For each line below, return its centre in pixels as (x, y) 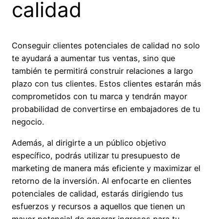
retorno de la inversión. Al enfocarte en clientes (102, 181)
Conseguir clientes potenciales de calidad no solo (106, 46)
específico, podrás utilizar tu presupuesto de (96, 155)
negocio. (28, 122)
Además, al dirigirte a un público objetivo (89, 142)
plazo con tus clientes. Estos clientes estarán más (107, 84)
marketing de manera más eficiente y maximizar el (106, 168)
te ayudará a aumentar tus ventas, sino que (93, 58)
